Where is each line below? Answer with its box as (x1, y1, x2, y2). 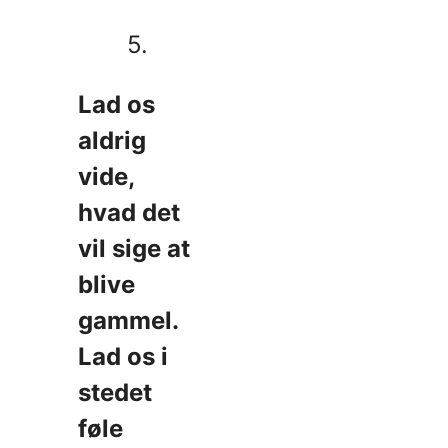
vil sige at (78, 234, 190, 264)
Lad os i (78, 342, 168, 372)
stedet (78, 378, 152, 408)
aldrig (78, 126, 146, 156)
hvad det (78, 198, 180, 228)
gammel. (78, 306, 178, 336)
